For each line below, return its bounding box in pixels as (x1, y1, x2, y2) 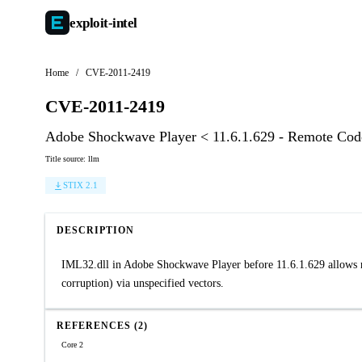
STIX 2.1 (63, 180, 98, 190)
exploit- (69, 15, 112, 31)
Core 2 (61, 340, 83, 349)
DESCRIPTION (57, 225, 134, 236)
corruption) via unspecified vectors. (61, 277, 224, 289)
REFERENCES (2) (57, 320, 148, 331)
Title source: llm (45, 154, 99, 163)
